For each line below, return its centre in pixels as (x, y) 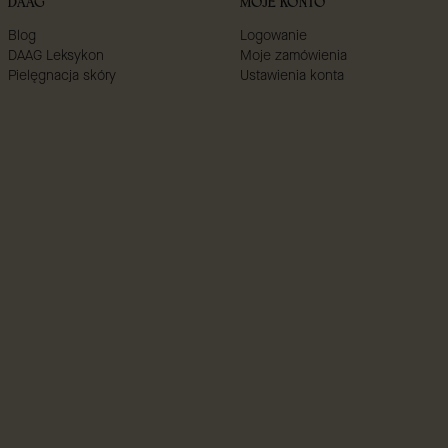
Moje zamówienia (293, 56)
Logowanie (273, 36)
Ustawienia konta (292, 76)
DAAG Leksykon (56, 56)
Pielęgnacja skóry (62, 76)
